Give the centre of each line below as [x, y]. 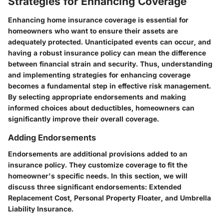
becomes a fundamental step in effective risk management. [109, 86]
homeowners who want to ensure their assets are [93, 31]
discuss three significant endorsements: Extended [95, 186]
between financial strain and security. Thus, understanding [110, 64]
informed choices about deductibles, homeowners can [101, 108]
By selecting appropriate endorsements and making [97, 97]
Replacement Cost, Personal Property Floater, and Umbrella [109, 197]
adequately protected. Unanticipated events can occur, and [109, 42]
